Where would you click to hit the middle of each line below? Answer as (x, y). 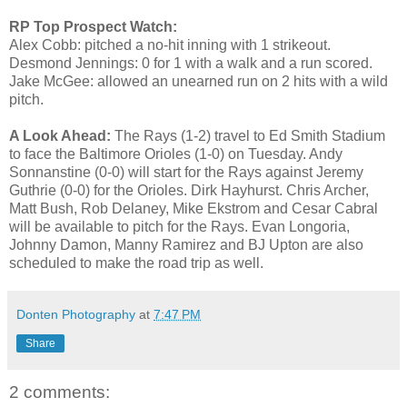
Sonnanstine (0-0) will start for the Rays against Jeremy (186, 173)
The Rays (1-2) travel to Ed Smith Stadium (248, 136)
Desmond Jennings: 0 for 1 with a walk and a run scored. (191, 64)
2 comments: (60, 392)
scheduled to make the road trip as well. (136, 263)
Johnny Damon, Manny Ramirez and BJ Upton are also (186, 245)
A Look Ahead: (60, 136)
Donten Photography (76, 315)
